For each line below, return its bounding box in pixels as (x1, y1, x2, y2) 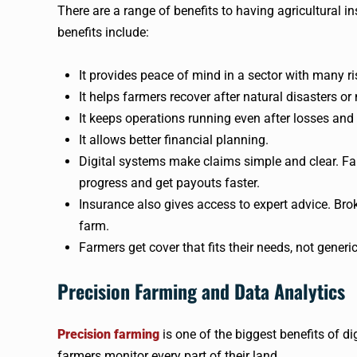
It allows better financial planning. (79, 131, 269, 147)
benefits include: (57, 24, 149, 40)
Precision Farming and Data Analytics (57, 276, 345, 305)
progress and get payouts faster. (79, 175, 260, 190)
